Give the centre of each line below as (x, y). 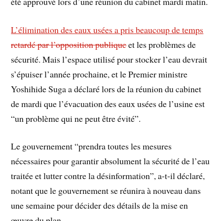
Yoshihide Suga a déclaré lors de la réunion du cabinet (106, 89)
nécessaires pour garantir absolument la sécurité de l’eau (110, 161)
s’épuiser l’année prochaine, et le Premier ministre (99, 74)
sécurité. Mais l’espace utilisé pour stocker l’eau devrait (109, 59)
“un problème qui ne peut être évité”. (76, 118)
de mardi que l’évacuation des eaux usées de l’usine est (108, 103)
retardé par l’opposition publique (69, 44)
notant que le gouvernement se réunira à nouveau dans (106, 191)
